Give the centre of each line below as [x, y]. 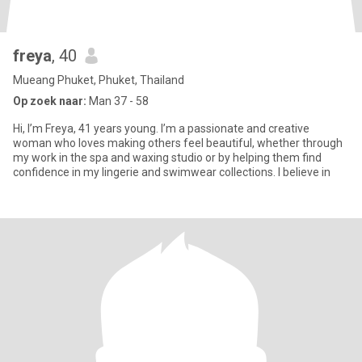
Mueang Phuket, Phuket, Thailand [99, 80]
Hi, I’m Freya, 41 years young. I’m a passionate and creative [161, 128]
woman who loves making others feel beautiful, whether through [178, 143]
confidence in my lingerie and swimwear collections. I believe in [304, 172]
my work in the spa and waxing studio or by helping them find [167, 158]
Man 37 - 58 [118, 101]
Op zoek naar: [50, 101]
